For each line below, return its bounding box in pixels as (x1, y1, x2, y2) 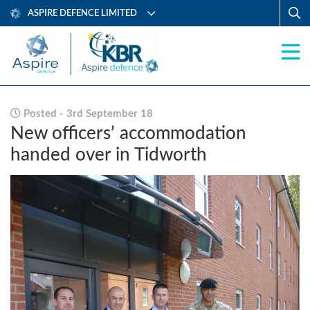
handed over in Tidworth (10, 146, 207, 164)
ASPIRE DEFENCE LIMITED (28, 8, 137, 18)
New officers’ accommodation (10, 125, 246, 143)
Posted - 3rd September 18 (21, 109, 153, 119)
